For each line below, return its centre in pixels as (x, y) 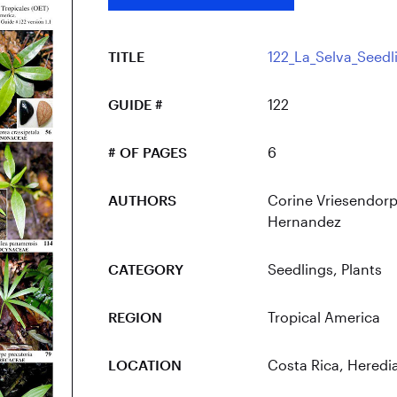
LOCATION (144, 365)
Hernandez (304, 221)
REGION (135, 317)
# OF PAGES (147, 152)
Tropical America (323, 317)
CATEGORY (145, 269)
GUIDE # (135, 104)
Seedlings (300, 269)
